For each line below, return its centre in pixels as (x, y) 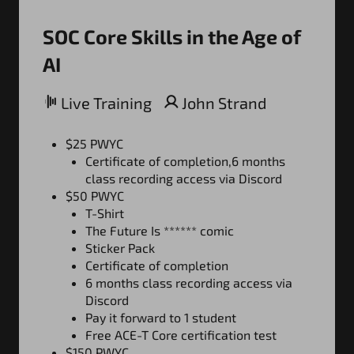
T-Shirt (105, 213)
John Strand (222, 102)
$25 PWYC (94, 143)
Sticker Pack (120, 247)
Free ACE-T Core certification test (181, 334)
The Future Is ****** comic (160, 230)
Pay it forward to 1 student (161, 317)
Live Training (105, 102)
